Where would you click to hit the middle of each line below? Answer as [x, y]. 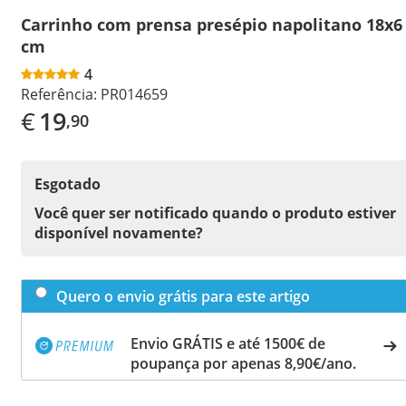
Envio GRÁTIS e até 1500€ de [228, 343]
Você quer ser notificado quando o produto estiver [215, 213]
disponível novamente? [119, 232]
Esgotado [68, 184]
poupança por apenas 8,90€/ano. [243, 363]
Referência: [59, 94]
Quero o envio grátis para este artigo [183, 296]
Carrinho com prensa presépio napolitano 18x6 [212, 24]
